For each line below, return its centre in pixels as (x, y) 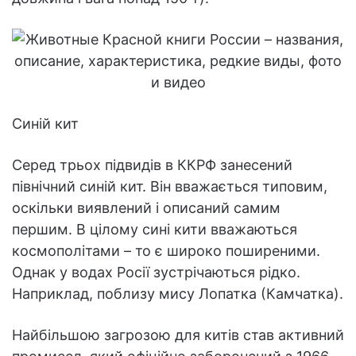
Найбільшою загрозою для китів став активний (178, 335)
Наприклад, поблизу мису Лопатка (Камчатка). (178, 293)
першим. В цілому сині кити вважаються (155, 229)
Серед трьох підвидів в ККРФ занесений (152, 164)
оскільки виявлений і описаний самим (146, 207)
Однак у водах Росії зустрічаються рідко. (156, 272)
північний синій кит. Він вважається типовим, (170, 186)
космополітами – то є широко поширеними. (166, 250)
